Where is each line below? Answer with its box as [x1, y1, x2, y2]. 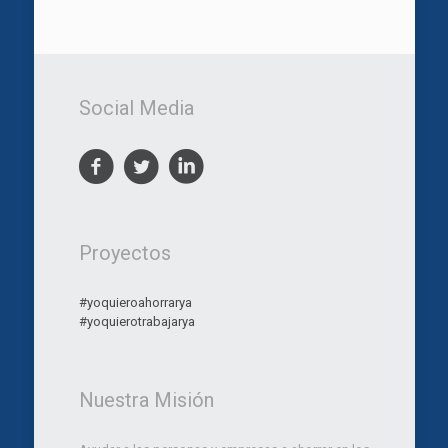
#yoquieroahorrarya [78, 294, 192, 310]
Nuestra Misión [78, 387, 214, 412]
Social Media [78, 95, 194, 120]
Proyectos [78, 240, 171, 265]
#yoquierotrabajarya [78, 313, 195, 329]
